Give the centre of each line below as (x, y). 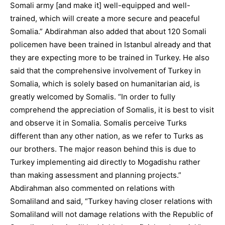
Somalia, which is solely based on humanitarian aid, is (105, 84)
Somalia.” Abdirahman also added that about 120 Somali (108, 31)
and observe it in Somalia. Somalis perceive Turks (98, 123)
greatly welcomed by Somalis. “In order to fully (93, 97)
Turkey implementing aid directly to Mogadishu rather (105, 162)
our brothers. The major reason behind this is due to (103, 149)
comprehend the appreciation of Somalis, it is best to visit (112, 110)
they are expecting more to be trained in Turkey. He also (110, 58)
